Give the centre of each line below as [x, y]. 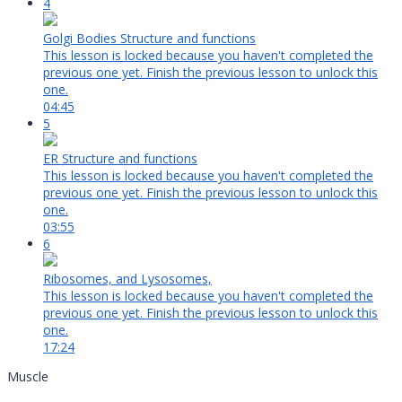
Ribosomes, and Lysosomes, [127, 279]
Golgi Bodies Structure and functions [149, 39]
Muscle [28, 377]
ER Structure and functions [120, 159]
